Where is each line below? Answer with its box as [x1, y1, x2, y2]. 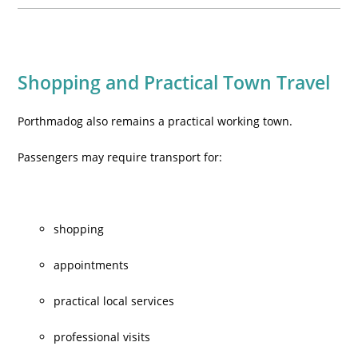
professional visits [54, 329, 151, 344]
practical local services [54, 293, 175, 308]
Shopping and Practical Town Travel [18, 70, 331, 95]
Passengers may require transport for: [18, 149, 223, 165]
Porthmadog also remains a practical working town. [18, 113, 293, 129]
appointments [54, 257, 129, 272]
